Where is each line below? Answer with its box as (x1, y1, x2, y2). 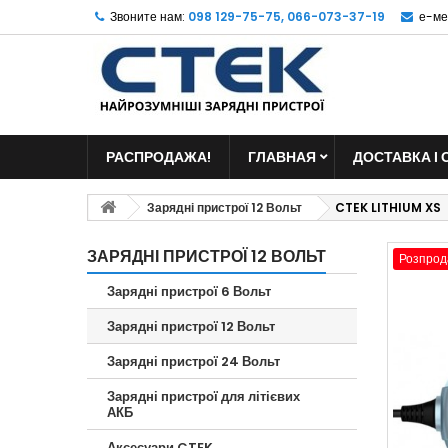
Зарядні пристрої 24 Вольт (107, 352, 280, 371)
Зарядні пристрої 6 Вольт (107, 282, 271, 301)
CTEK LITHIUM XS (335, 199, 441, 216)
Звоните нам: (110, 8, 185, 25)
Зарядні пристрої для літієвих (107, 387, 300, 406)
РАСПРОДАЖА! (106, 147, 211, 167)
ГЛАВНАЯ (248, 147, 316, 167)
